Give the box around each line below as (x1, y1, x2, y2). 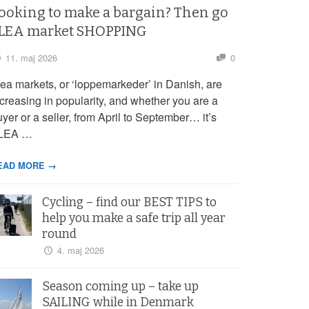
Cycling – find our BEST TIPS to (42, 195, 217, 210)
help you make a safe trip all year (42, 210, 226, 226)
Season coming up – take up (42, 279, 199, 295)
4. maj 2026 (57, 243, 104, 257)
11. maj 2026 (5, 50, 57, 64)
